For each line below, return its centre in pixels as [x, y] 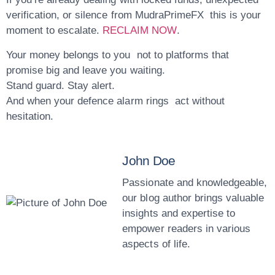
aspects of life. [156, 244]
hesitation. [30, 116]
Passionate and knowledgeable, [195, 183]
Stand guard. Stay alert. [61, 85]
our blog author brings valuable [193, 198]
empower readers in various [186, 229]
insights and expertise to [179, 214]
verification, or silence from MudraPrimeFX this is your [134, 15]
